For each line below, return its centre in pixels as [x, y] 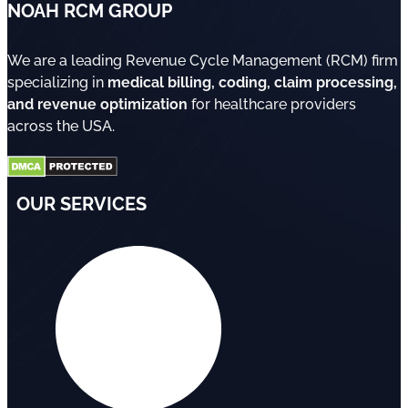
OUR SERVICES [82, 204]
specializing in [57, 83]
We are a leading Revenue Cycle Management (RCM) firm [203, 61]
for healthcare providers [272, 105]
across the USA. [61, 127]
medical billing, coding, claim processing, [252, 83]
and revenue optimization [97, 105]
